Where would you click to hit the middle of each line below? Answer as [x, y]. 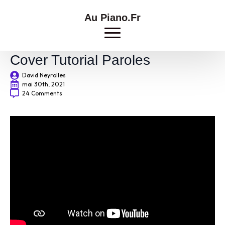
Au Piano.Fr [113, 18]
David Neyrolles [44, 75]
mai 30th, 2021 [43, 84]
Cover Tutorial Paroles [80, 60]
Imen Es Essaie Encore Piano [104, 43]
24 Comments [42, 93]
